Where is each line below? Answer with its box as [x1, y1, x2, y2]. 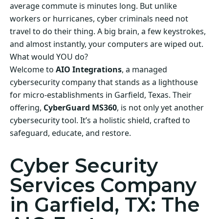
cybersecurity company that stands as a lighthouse [10, 77, 198, 88]
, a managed [122, 64, 167, 75]
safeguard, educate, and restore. [10, 128, 131, 139]
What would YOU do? [10, 51, 88, 63]
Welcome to [10, 64, 56, 75]
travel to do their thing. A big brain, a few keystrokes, [10, 26, 206, 37]
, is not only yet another [117, 102, 204, 113]
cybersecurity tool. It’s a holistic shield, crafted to [10, 115, 190, 126]
